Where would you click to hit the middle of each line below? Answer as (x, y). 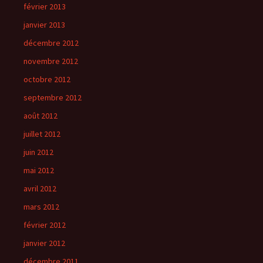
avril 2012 (40, 188)
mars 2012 (41, 207)
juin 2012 (38, 152)
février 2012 (45, 225)
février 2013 (45, 6)
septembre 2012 (53, 97)
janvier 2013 (44, 25)
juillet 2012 (42, 134)
